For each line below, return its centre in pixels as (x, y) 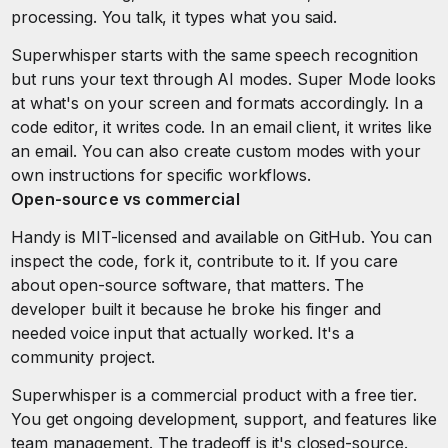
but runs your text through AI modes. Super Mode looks (223, 79)
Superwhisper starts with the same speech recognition (214, 55)
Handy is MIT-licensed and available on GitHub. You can (221, 237)
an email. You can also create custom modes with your (216, 151)
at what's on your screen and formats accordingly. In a (217, 103)
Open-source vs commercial (125, 199)
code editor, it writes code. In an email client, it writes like (221, 127)
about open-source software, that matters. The (187, 285)
